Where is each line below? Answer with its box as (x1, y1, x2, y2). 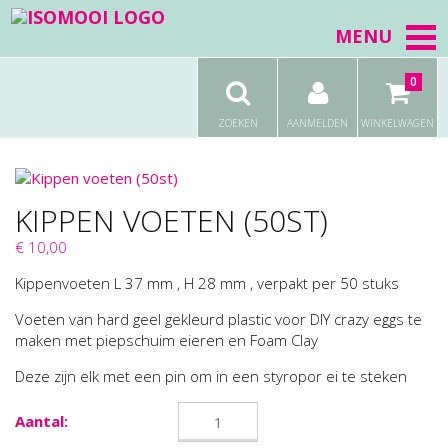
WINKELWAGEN (361, 116, 434, 130)
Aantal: (15, 411, 68, 431)
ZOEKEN (217, 116, 258, 130)
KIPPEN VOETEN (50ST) (15, 200, 328, 241)
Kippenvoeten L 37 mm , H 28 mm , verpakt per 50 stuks (15, 273, 399, 293)
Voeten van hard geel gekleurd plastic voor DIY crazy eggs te (15, 309, 422, 329)
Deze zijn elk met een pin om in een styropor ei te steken (15, 366, 411, 386)
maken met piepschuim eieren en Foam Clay (15, 330, 318, 350)
